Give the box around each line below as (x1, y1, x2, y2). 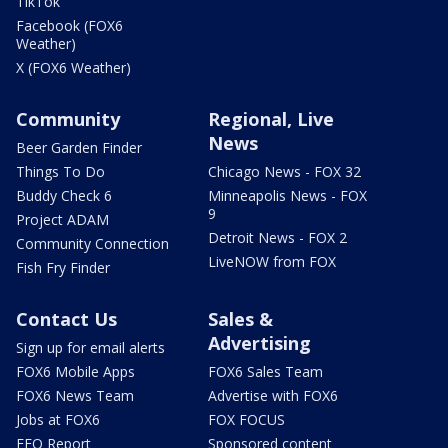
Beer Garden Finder (16, 137, 142, 157)
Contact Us (16, 306, 117, 331)
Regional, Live (208, 106, 334, 131)
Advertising (208, 330, 311, 355)
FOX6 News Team (16, 385, 134, 405)
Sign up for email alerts (16, 337, 165, 357)
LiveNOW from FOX (208, 251, 336, 271)
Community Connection (16, 233, 169, 253)
